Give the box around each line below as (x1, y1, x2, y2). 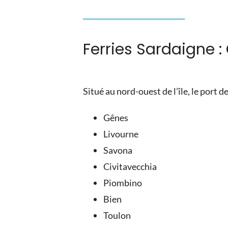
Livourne (103, 128, 139, 139)
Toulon (103, 209, 131, 221)
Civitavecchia (103, 160, 157, 172)
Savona (103, 144, 133, 156)
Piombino (103, 177, 142, 188)
